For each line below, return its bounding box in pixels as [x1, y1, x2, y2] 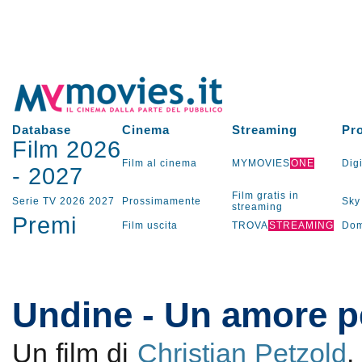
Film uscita [121, 220, 178, 231]
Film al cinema [121, 158, 197, 169]
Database [11, 123, 71, 137]
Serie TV [11, 196, 57, 207]
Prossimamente [121, 196, 201, 207]
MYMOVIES [231, 158, 290, 169]
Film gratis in [231, 190, 299, 201]
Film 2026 [11, 137, 121, 162]
